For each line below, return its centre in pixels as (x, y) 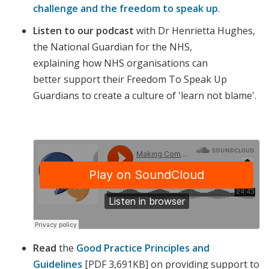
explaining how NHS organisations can (120, 63)
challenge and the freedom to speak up (125, 9)
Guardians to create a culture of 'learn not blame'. (146, 96)
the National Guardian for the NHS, (113, 47)
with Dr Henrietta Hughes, (196, 31)
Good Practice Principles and (143, 248)
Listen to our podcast (85, 31)
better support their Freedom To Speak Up (130, 80)
